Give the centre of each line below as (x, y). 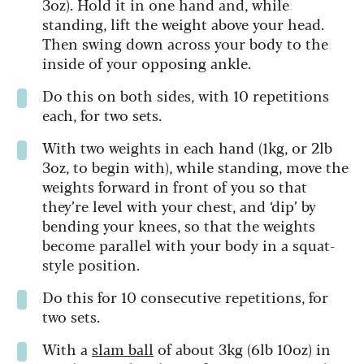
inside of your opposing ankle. (147, 62)
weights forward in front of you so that (175, 186)
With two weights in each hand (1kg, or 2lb (187, 147)
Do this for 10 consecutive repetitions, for (185, 296)
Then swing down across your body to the (185, 43)
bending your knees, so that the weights (179, 225)
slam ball (123, 348)
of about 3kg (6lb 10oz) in (242, 348)
